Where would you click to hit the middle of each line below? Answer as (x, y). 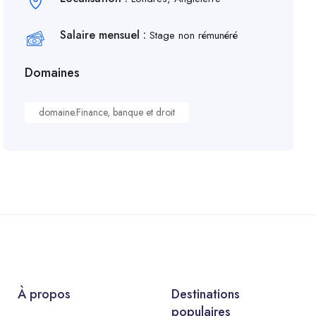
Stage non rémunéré (194, 35)
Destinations (205, 294)
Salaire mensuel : (105, 35)
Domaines (53, 73)
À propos (44, 294)
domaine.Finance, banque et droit (107, 112)
